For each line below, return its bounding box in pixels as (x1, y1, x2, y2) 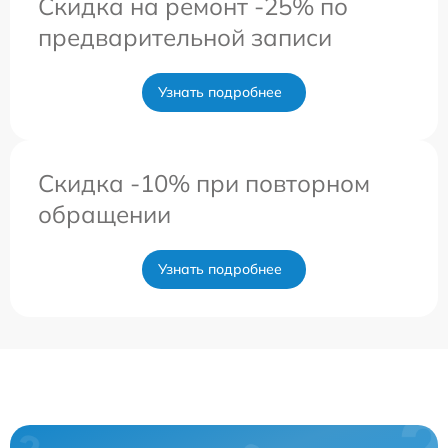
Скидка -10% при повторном (38, 167, 370, 198)
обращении (38, 198, 171, 229)
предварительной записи (38, 21, 332, 52)
